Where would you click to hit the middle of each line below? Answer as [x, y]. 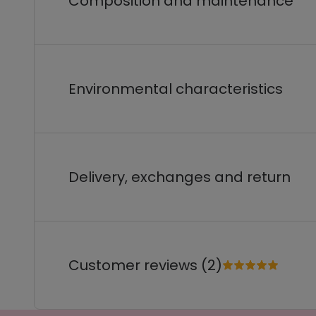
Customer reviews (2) [145, 265]
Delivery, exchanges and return [180, 177]
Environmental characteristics [176, 89]
